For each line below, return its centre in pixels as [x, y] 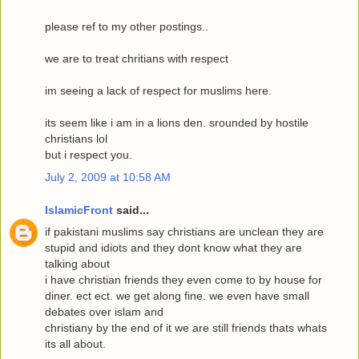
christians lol [76, 139]
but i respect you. [89, 155]
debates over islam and [104, 312]
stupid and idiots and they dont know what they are [173, 248]
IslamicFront [79, 210]
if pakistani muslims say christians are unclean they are [184, 232]
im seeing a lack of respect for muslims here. [158, 91]
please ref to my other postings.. [127, 27]
